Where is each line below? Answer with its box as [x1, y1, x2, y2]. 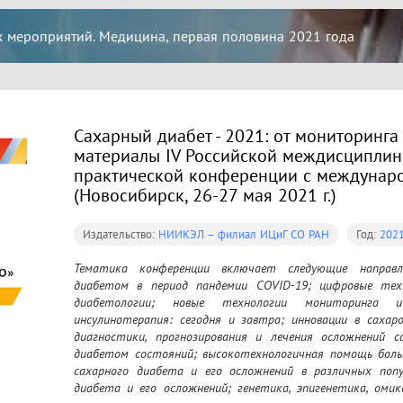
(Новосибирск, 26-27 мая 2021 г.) [74, 184, 336, 207]
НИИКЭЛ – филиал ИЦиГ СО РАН [158, 227, 329, 242]
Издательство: [83, 227, 158, 242]
